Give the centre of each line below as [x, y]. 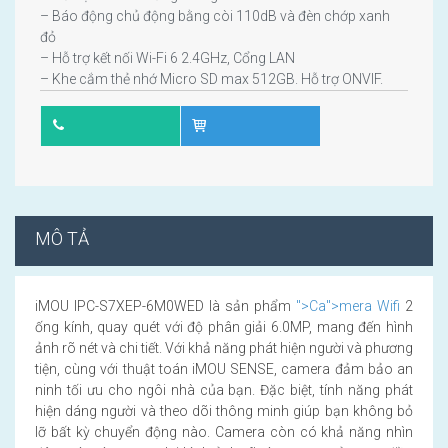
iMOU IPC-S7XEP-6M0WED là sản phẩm [165, 305]
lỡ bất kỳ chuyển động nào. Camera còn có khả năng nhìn [224, 431]
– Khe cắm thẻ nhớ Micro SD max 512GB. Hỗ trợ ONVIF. [211, 78]
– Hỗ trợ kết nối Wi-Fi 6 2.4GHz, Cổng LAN [167, 57]
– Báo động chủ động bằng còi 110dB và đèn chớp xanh [215, 15]
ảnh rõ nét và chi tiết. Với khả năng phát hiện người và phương [224, 347]
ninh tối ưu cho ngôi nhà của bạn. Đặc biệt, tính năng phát [224, 389]
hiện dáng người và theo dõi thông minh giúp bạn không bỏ [224, 410]
